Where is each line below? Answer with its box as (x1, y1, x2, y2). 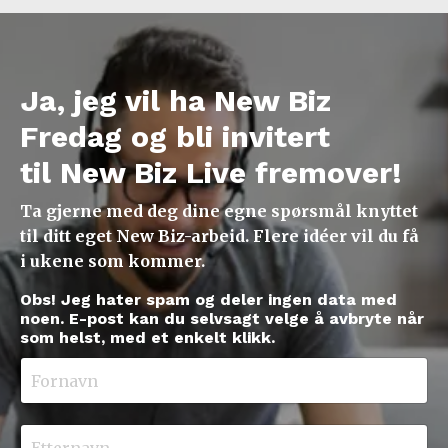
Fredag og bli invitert (20, 119, 330, 155)
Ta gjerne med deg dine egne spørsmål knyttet (20, 201, 418, 222)
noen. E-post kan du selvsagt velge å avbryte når (20, 309, 424, 329)
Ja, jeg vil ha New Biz (20, 83, 331, 119)
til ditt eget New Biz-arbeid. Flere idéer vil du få (20, 226, 419, 247)
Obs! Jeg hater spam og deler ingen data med (20, 290, 397, 310)
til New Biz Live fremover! (20, 155, 402, 191)
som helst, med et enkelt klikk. (20, 328, 275, 348)
